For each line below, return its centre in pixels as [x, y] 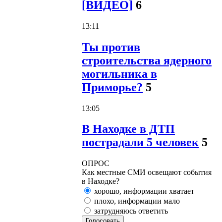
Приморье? [112, 87]
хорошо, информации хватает [143, 191]
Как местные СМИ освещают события [147, 172]
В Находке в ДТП [128, 129]
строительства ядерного [147, 60]
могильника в [119, 74]
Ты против [111, 47]
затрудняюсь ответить [130, 211]
